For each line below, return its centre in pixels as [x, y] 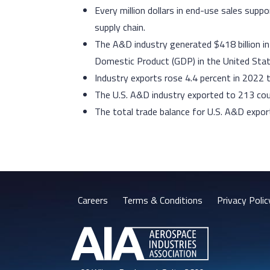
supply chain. [121, 27]
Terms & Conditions [162, 200]
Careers [93, 200]
